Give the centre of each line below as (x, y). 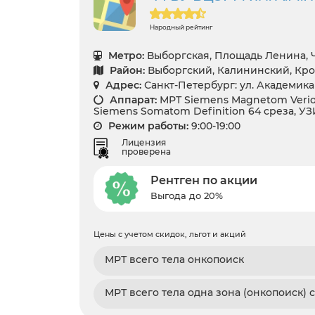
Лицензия (144, 143)
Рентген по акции (204, 180)
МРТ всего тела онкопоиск (174, 259)
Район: (126, 71)
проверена (146, 152)
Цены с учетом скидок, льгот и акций (170, 234)
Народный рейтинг (181, 27)
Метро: (125, 56)
